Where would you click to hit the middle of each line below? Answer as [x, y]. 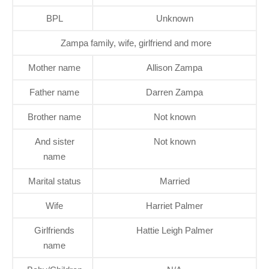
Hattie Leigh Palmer [174, 231]
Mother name [54, 68]
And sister [54, 142]
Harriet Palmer [174, 206]
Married [174, 181]
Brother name [54, 117]
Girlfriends [54, 231]
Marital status [54, 181]
